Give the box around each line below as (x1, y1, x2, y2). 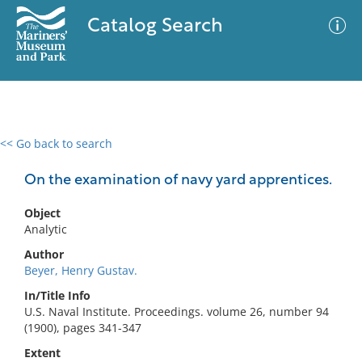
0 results (12, 145, 59, 161)
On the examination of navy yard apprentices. (24, 173, 332, 188)
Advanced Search (192, 149, 286, 166)
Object (24, 205, 61, 221)
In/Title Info (24, 288, 90, 303)
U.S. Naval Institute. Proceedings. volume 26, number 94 (24, 304, 329, 319)
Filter (312, 153, 339, 165)
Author (24, 246, 64, 262)
